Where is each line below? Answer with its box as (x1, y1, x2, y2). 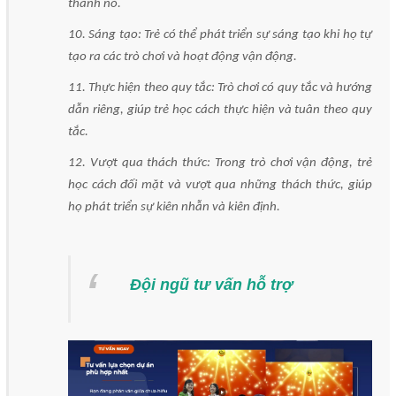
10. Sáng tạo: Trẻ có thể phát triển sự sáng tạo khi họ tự (68, 27, 372, 42)
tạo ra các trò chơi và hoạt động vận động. (68, 49, 297, 64)
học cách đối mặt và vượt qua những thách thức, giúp (68, 178, 372, 192)
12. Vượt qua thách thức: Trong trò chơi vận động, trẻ (68, 156, 372, 170)
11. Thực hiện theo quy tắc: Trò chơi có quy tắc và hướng (68, 80, 372, 95)
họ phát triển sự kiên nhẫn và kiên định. (68, 200, 280, 214)
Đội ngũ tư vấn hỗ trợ (130, 275, 293, 293)
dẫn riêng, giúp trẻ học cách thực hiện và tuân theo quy (68, 103, 372, 117)
